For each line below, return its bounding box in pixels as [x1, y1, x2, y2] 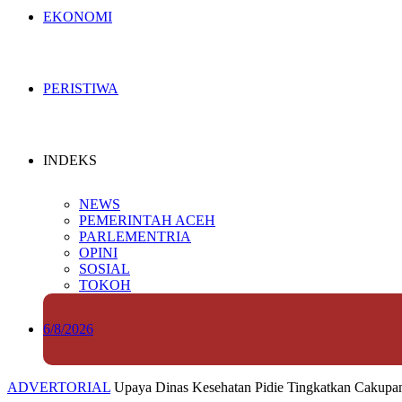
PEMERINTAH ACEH [79, 213, 215, 228]
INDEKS [43, 153, 97, 168]
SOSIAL [79, 261, 130, 276]
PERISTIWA [43, 81, 118, 96]
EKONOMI [43, 9, 112, 24]
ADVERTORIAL [7, 380, 110, 395]
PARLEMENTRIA [79, 229, 191, 244]
